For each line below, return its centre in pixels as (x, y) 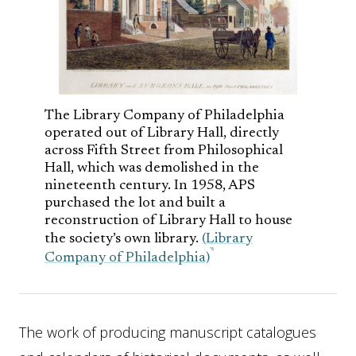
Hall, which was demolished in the (152, 168)
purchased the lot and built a (135, 203)
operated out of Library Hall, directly (162, 133)
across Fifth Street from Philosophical (164, 151)
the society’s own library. (123, 239)
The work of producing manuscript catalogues (168, 332)
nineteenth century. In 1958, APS (150, 186)
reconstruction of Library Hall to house (168, 221)
